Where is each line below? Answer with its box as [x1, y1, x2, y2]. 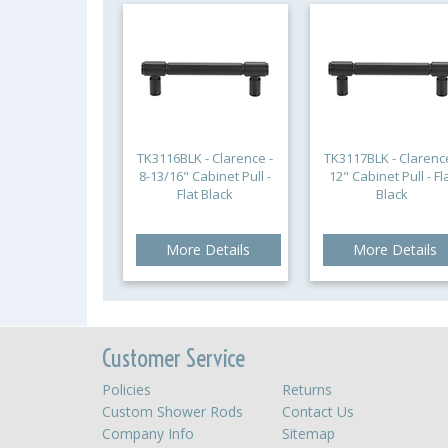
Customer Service [102, 343, 245, 373]
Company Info [102, 424, 194, 443]
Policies [102, 380, 151, 399]
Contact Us [282, 402, 354, 421]
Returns [282, 380, 332, 399]
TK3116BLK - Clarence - [137, 149, 274, 167]
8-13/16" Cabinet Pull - [139, 167, 272, 185]
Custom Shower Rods [102, 402, 243, 421]
